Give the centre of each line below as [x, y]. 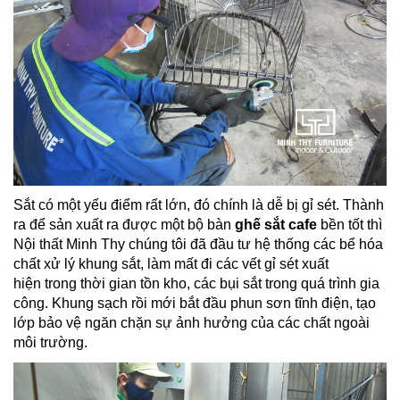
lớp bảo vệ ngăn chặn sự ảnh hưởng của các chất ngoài [192, 323]
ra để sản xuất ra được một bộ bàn [124, 225]
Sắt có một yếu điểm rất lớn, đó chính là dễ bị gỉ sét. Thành [199, 205]
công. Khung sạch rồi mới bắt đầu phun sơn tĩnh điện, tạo [195, 303]
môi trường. [50, 342]
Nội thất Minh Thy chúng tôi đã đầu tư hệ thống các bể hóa [198, 244]
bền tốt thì [350, 225]
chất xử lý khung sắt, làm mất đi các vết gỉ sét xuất [171, 264]
